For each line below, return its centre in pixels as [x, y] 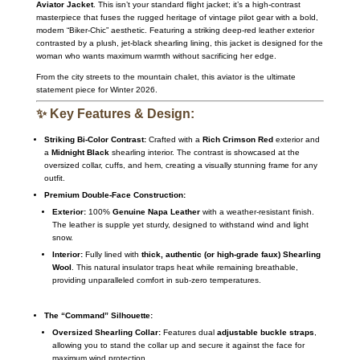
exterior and [296, 139]
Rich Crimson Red [237, 139]
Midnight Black [80, 152]
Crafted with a [174, 139]
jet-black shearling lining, [165, 43]
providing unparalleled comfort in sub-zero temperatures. [156, 280]
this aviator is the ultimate [247, 76]
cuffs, [114, 165]
